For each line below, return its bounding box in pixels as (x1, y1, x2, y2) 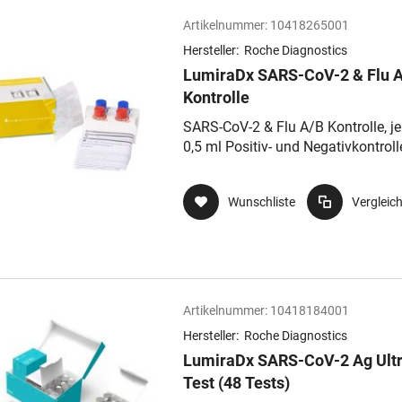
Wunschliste (228, 195, 295, 209)
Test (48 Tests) (183, 373, 290, 392)
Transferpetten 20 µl (183, 158, 310, 175)
